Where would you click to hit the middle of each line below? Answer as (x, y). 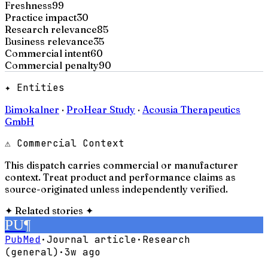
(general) (32, 252)
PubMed (23, 239)
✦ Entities (35, 87)
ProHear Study (101, 109)
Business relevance (49, 41)
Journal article (92, 239)
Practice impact (41, 17)
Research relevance (51, 29)
